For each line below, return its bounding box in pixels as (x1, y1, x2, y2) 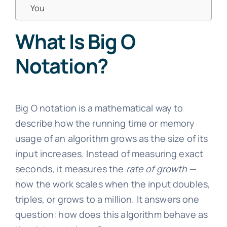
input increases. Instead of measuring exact (15, 147, 204, 160)
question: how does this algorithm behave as (15, 208, 208, 221)
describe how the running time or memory (15, 117, 195, 130)
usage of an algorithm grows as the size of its (15, 132, 208, 145)
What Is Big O (15, 27, 135, 55)
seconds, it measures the (15, 163, 126, 175)
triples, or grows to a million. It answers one (15, 193, 200, 206)
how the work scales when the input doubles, (15, 178, 211, 191)
